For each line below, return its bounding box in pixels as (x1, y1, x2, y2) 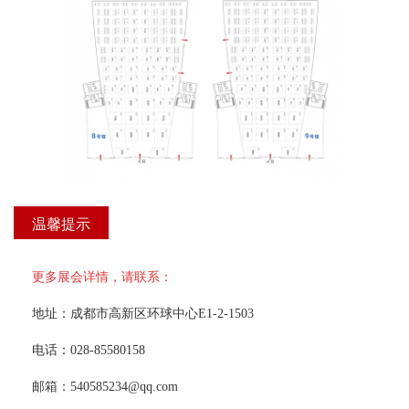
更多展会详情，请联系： (32, 268, 173, 282)
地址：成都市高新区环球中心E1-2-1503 (32, 305, 254, 319)
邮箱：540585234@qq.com (32, 378, 178, 392)
